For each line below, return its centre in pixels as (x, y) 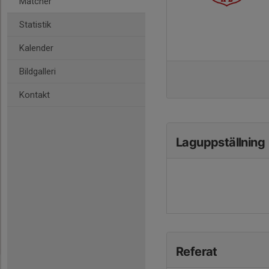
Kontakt (35, 95)
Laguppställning (220, 142)
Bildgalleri (38, 71)
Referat (197, 252)
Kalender (36, 48)
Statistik (35, 25)
